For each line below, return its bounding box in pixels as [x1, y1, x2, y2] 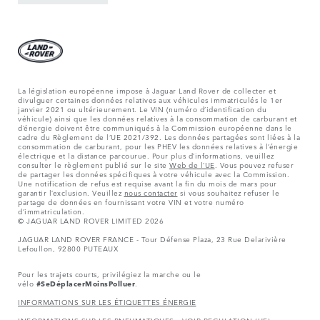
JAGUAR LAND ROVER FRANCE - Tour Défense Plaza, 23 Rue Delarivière [18, 233, 286, 245]
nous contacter [124, 186, 178, 199]
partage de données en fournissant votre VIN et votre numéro [18, 196, 244, 208]
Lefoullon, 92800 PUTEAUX [18, 242, 118, 254]
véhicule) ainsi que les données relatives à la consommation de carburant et [18, 112, 297, 124]
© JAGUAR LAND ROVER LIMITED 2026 [18, 214, 164, 226]
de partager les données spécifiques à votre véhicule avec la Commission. [18, 168, 289, 180]
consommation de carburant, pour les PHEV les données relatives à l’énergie [18, 140, 298, 152]
